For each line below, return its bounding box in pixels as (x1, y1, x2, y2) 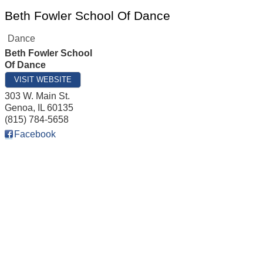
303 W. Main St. (5, 91, 70, 101)
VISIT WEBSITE (14, 75, 72, 84)
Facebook (14, 129, 56, 139)
